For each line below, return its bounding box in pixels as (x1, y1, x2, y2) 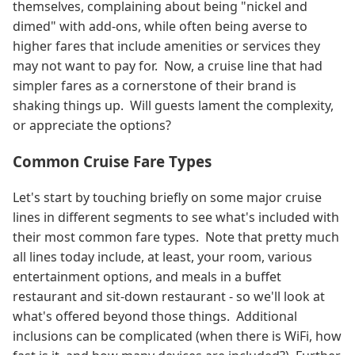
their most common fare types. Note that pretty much (13, 227, 339, 246)
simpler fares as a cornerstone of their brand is (13, 76, 296, 94)
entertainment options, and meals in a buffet (13, 267, 281, 285)
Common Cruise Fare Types (13, 151, 212, 172)
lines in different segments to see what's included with (13, 208, 339, 226)
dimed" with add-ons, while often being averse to (13, 17, 307, 35)
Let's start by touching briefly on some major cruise (13, 188, 322, 206)
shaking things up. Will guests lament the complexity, (13, 96, 334, 114)
